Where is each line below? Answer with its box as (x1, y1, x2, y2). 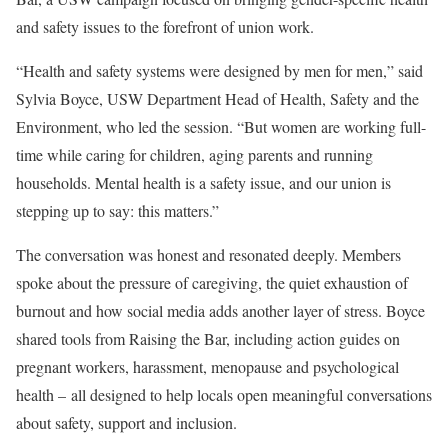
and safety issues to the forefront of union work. (16, 16, 314, 38)
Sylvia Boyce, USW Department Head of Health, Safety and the (16, 88, 419, 110)
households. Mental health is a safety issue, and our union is (16, 172, 391, 194)
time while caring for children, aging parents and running (16, 144, 373, 166)
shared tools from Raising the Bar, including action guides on (16, 328, 400, 350)
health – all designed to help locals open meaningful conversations (16, 384, 432, 406)
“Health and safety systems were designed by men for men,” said (16, 60, 423, 82)
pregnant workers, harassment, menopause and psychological (16, 356, 399, 378)
